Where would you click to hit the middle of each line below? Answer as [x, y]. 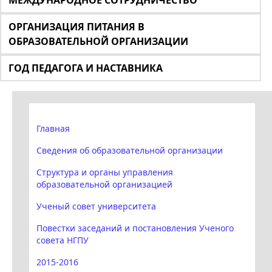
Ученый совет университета [96, 206]
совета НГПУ [63, 240]
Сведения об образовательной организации [130, 151]
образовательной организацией [104, 185]
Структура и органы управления [105, 172]
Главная [53, 129]
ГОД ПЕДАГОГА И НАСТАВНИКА [86, 68]
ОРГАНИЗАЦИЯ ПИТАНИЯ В [76, 27]
